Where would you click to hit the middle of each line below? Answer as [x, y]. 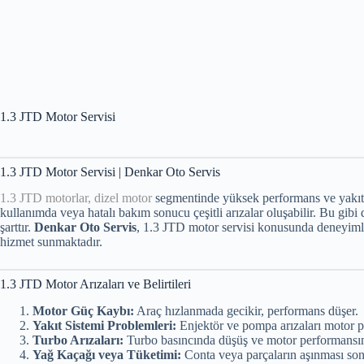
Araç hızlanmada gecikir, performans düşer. [246, 311]
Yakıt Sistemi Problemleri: [104, 326]
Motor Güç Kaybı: [83, 311]
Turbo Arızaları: [78, 340]
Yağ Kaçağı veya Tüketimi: [107, 355]
